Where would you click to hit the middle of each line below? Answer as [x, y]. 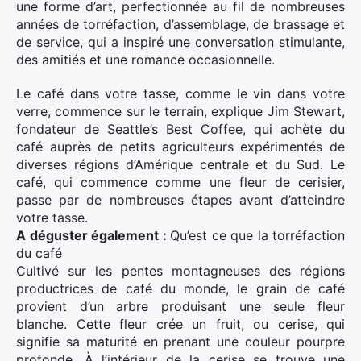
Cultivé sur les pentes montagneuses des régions [180, 271]
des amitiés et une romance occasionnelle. [145, 60]
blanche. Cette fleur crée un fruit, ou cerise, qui [180, 324]
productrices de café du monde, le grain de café [180, 288]
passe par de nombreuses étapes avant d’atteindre [180, 200]
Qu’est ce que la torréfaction [257, 235]
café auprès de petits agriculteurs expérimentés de [180, 147]
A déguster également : [93, 235]
